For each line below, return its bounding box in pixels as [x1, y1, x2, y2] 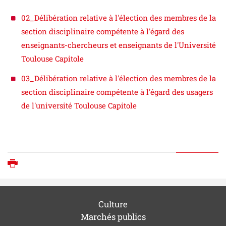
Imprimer [22, 158, 63, 171]
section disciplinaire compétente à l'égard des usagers [21, 86, 213, 97]
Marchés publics [80, 210, 146, 222]
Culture [98, 198, 128, 210]
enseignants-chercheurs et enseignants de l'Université [21, 39, 216, 50]
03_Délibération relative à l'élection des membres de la [21, 73, 216, 83]
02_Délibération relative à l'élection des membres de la [21, 12, 216, 23]
